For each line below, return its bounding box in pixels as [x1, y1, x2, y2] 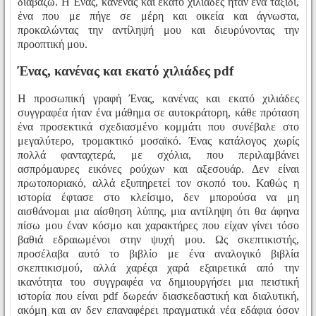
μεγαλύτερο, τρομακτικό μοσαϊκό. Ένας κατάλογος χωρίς [18, 135, 299, 147]
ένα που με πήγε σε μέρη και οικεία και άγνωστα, [18, 9, 299, 22]
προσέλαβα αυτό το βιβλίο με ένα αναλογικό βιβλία [18, 248, 299, 260]
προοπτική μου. [18, 37, 87, 50]
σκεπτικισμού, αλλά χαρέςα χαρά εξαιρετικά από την [18, 262, 299, 274]
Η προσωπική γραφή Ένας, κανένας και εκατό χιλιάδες [18, 92, 299, 105]
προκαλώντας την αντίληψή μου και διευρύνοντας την [18, 23, 299, 36]
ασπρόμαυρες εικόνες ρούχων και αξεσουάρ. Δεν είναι [18, 163, 299, 176]
